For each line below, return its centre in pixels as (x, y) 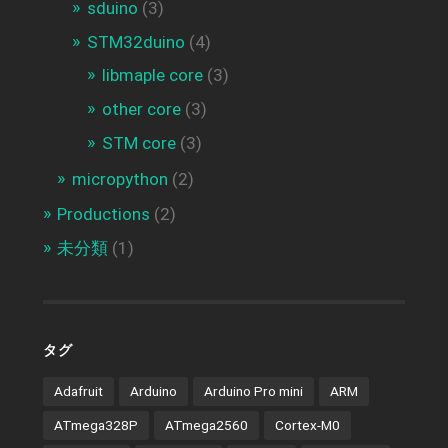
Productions (103, 214)
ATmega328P (95, 425)
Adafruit (78, 391)
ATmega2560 (206, 425)
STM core (138, 143)
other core (141, 109)
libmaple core (152, 75)
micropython (119, 179)
